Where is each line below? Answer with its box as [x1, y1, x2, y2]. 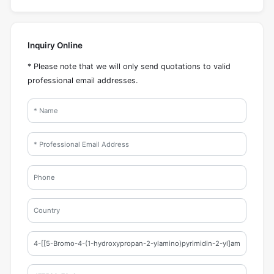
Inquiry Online [28, 40, 83, 50]
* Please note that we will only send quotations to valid [28, 62, 231, 72]
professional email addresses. [28, 76, 138, 86]
